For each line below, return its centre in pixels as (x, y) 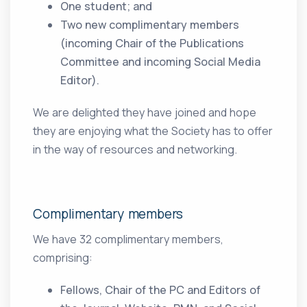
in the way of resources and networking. (135, 150)
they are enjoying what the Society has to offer (153, 131)
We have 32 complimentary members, (128, 240)
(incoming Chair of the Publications (152, 44)
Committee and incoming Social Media (161, 62)
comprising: (63, 258)
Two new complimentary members (150, 25)
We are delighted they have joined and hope (145, 113)
